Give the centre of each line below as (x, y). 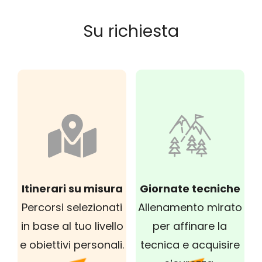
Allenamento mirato (190, 207)
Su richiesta (131, 31)
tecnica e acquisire (190, 244)
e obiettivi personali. (72, 244)
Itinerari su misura (72, 188)
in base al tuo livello (72, 226)
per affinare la (190, 226)
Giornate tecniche (190, 188)
